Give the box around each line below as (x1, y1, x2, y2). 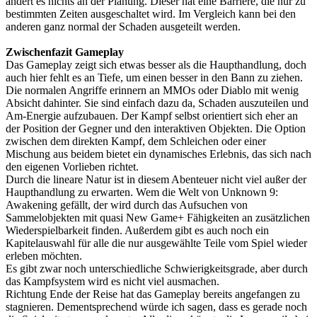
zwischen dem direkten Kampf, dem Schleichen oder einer (6, 135, 266, 148)
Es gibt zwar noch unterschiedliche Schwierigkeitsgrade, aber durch (6, 263, 308, 275)
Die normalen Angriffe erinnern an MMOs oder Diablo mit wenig (6, 84, 299, 97)
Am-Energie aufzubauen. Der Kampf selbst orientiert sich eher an (6, 110, 298, 122)
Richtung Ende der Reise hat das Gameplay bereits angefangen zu (6, 288, 300, 301)
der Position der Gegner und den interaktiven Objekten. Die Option (6, 122, 306, 135)
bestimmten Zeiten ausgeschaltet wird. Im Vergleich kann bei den (6, 8, 296, 21)
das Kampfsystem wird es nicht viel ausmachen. (6, 275, 219, 288)
